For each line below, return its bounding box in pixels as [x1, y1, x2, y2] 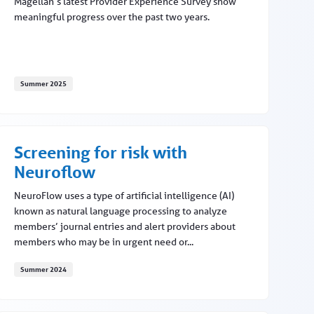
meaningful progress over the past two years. [13, 11, 210, 24]
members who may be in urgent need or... [13, 235, 193, 249]
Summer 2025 [20, 78, 67, 89]
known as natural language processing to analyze [13, 205, 227, 218]
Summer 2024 [20, 264, 67, 275]
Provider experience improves [13, 97, 167, 113]
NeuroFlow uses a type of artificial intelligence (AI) [13, 189, 234, 203]
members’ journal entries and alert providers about [13, 220, 235, 233]
